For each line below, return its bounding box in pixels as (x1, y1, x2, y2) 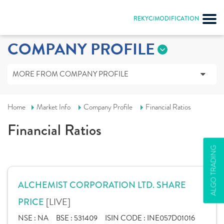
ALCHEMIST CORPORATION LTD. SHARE (18, 178, 186, 191)
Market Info (36, 102, 70, 112)
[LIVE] (46, 195, 70, 208)
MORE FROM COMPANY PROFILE (12, 68, 128, 79)
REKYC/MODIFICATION (133, 14, 199, 23)
